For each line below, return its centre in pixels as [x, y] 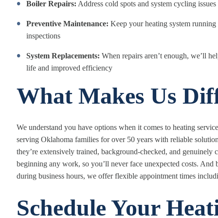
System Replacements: [63, 56]
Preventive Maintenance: [67, 24]
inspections [43, 36]
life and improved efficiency [69, 68]
